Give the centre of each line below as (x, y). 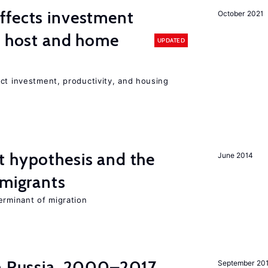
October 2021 (240, 13)
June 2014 (235, 155)
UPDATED (171, 40)
